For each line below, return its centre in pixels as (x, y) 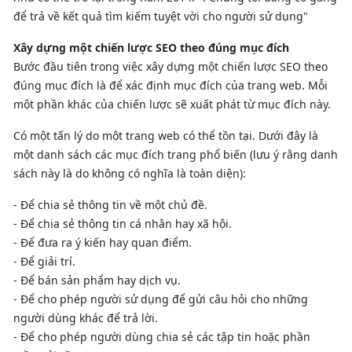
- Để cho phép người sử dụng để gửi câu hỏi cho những (161, 299)
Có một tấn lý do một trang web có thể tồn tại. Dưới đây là (166, 135)
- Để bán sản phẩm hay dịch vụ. (97, 280)
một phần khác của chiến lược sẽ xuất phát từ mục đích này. (172, 104)
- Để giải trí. (44, 261)
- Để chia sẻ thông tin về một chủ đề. (110, 204)
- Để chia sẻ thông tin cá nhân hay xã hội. (123, 223)
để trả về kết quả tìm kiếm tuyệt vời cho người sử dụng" (161, 16)
